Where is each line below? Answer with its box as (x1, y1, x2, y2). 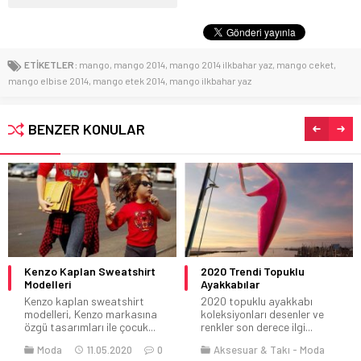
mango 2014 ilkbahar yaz (169, 58, 272, 70)
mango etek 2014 (93, 74, 165, 86)
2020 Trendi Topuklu (201, 264, 305, 279)
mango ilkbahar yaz (169, 74, 251, 86)
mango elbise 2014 (8, 74, 89, 86)
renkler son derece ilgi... (201, 320, 313, 334)
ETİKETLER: (24, 58, 77, 70)
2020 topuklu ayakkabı (201, 294, 313, 309)
